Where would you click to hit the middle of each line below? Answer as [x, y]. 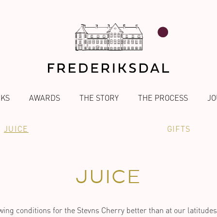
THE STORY [99, 98]
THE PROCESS [163, 98]
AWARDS [44, 98]
